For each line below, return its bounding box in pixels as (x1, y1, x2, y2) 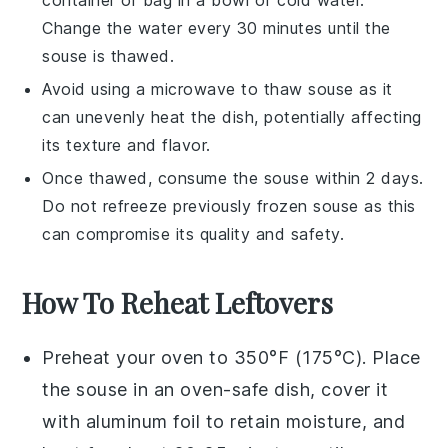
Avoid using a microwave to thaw (42, 78, 309, 99)
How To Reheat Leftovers (22, 283, 334, 321)
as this (358, 195, 416, 216)
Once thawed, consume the (42, 167, 264, 188)
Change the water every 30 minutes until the (42, 17, 391, 38)
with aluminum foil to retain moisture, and (42, 410, 406, 432)
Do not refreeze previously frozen (42, 195, 314, 216)
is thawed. (87, 45, 175, 66)
